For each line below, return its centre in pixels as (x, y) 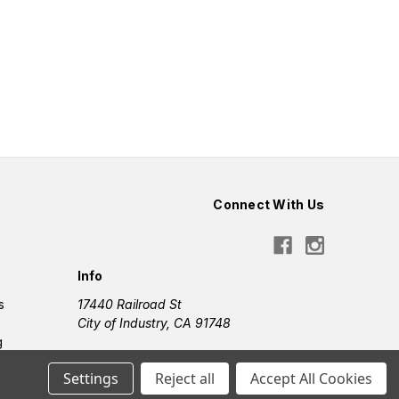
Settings (91, 379)
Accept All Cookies (311, 379)
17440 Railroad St (129, 305)
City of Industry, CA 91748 (154, 323)
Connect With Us (269, 205)
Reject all (185, 379)
